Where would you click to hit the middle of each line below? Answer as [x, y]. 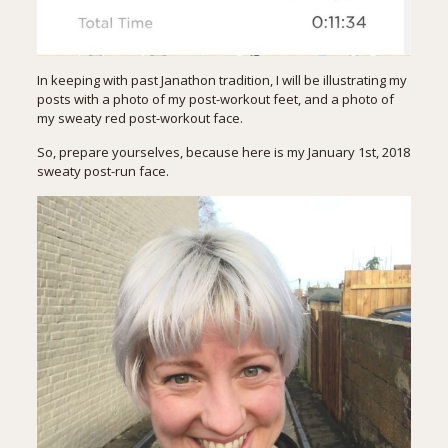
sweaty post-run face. [102, 170]
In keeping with [83, 79]
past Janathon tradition [200, 79]
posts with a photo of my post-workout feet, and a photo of [215, 98]
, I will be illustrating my [338, 79]
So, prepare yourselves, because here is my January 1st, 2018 [223, 151]
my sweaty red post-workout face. [139, 117]
